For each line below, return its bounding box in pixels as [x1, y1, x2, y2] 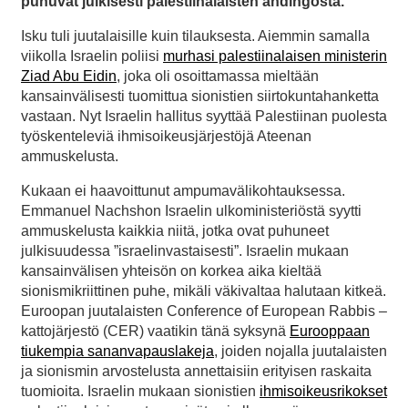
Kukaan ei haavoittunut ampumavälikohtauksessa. [21, 182, 345, 199]
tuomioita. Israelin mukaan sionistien [21, 382, 260, 399]
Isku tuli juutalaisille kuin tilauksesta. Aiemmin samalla [21, 27, 370, 44]
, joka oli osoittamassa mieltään [117, 67, 319, 84]
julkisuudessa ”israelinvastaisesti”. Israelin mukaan [21, 242, 349, 259]
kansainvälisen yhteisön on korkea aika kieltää [21, 262, 321, 279]
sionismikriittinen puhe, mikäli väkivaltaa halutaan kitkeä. [21, 282, 386, 299]
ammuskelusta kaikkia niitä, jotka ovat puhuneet [21, 222, 329, 239]
